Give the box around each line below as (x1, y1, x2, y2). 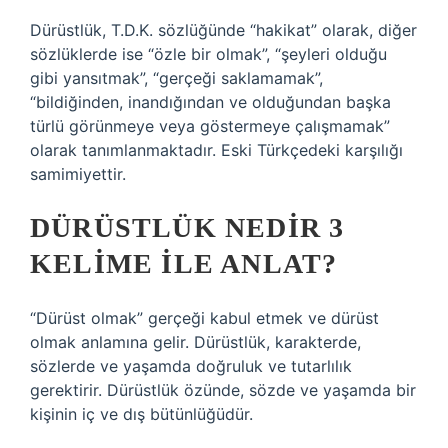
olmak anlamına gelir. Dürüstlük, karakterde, (30, 332, 361, 352)
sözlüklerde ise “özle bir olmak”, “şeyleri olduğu (30, 44, 387, 64)
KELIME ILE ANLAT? (30, 248, 338, 279)
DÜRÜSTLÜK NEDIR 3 (30, 212, 345, 243)
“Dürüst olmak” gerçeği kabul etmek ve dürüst (30, 308, 379, 328)
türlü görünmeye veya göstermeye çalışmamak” (30, 116, 390, 136)
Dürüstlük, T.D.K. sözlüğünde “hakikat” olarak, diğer (30, 20, 417, 40)
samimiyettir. (30, 164, 126, 184)
